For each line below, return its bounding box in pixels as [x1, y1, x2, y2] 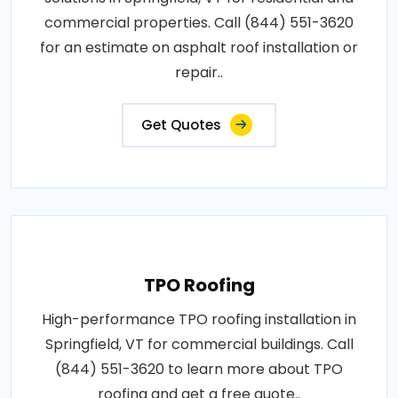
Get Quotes [141, 115, 221, 134]
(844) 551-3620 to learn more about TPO [55, 358, 343, 379]
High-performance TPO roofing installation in [42, 308, 356, 330]
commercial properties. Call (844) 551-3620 [44, 12, 354, 33]
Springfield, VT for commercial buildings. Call [44, 333, 354, 354]
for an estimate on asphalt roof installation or [40, 36, 358, 58]
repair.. [175, 61, 223, 83]
